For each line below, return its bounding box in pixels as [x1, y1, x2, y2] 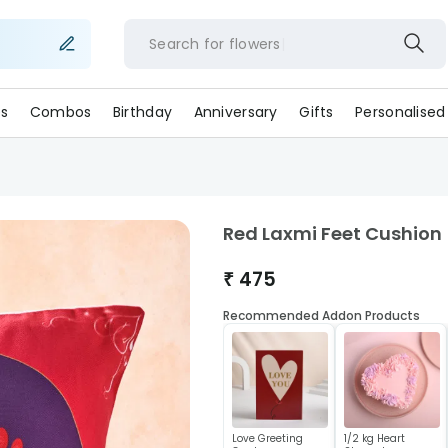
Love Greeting [231, 431, 303, 446]
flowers [228, 33, 281, 54]
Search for [148, 33, 225, 54]
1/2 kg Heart [343, 431, 405, 446]
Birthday [112, 102, 173, 122]
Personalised [355, 102, 446, 122]
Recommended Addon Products [222, 307, 420, 324]
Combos [29, 102, 92, 122]
